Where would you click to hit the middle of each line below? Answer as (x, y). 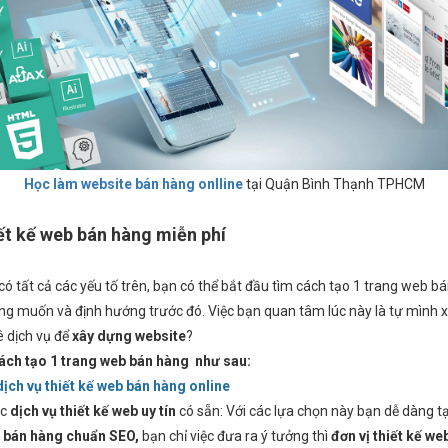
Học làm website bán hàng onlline (133, 183)
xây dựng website (129, 335)
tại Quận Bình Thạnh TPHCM (333, 183)
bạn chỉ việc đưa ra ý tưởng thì (235, 435)
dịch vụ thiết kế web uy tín (93, 410)
